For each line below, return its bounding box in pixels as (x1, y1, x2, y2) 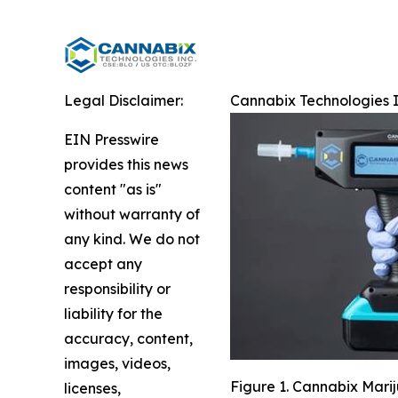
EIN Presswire (64, 131, 159, 149)
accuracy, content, (64, 330, 193, 348)
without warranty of (64, 205, 200, 224)
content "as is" (64, 180, 162, 199)
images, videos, (64, 354, 171, 373)
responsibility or (64, 280, 171, 298)
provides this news (64, 155, 188, 174)
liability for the (64, 305, 163, 323)
